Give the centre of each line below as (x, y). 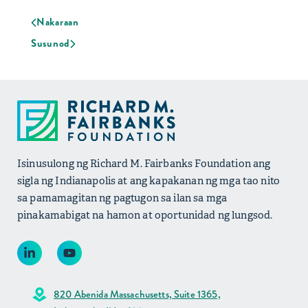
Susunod (51, 43)
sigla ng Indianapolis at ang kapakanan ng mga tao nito (149, 181)
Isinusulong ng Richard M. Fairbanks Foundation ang (144, 164)
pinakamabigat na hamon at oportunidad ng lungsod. (145, 215)
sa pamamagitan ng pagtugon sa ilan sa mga (122, 198)
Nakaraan (57, 22)
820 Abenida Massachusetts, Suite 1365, (137, 295)
